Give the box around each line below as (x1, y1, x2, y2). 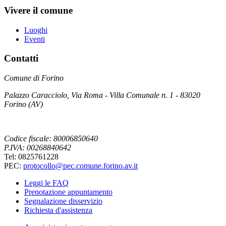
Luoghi (24, 25, 47, 34)
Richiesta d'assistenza (24, 205, 92, 214)
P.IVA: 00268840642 (4, 143, 71, 152)
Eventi (24, 34, 45, 43)
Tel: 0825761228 (4, 152, 59, 161)
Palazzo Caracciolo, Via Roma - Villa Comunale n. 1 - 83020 (4, 90, 200, 99)
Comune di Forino (4, 73, 64, 82)
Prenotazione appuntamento (24, 187, 112, 196)
